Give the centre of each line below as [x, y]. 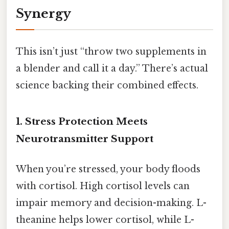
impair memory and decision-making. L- [111, 203]
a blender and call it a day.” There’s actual [112, 69]
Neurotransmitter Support [85, 139]
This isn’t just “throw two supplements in [111, 52]
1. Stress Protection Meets [82, 122]
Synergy [43, 13]
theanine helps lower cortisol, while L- [105, 220]
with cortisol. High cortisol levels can [103, 186]
